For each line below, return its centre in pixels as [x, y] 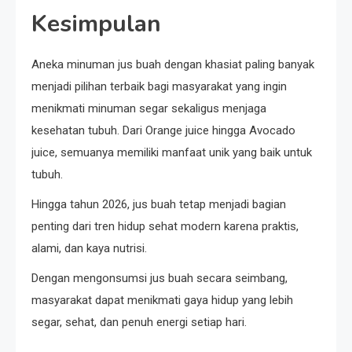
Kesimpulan [96, 24]
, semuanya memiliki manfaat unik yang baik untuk [183, 153]
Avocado [272, 131]
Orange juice [177, 131]
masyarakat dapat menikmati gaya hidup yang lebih [162, 301]
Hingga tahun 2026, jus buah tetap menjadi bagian [159, 205]
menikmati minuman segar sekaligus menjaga [149, 109]
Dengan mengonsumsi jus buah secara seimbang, [159, 279]
